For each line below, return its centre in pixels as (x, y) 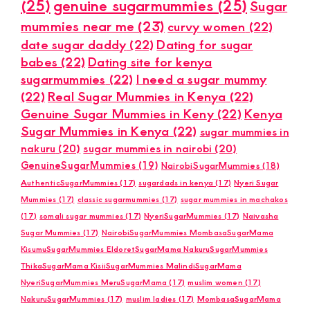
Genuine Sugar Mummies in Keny (117, 113)
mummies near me (77, 25)
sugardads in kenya (176, 182)
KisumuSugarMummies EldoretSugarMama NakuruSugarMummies (144, 248)
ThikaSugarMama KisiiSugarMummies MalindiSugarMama (131, 265)
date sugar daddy (74, 44)
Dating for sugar (205, 44)
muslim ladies (151, 298)
